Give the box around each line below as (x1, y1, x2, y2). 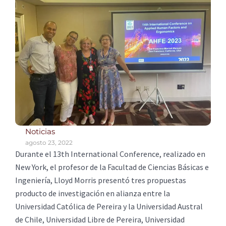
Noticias (25, 126, 55, 136)
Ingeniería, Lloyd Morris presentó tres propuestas (15, 175, 186, 185)
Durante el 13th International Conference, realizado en (15, 148, 205, 159)
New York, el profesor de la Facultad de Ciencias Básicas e (15, 161, 209, 172)
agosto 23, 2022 (25, 138, 73, 146)
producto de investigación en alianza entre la (15, 188, 170, 198)
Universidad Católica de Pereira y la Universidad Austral (15, 201, 203, 211)
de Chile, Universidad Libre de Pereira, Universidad (15, 214, 185, 224)
